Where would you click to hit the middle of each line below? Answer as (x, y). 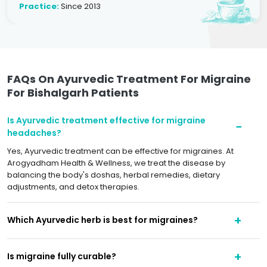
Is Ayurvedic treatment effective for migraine (106, 120)
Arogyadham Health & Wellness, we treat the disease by (116, 163)
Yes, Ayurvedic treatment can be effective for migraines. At (120, 151)
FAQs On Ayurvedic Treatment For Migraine (129, 79)
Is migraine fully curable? (62, 257)
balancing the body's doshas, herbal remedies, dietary (114, 175)
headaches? (34, 133)
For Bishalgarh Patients (73, 92)
